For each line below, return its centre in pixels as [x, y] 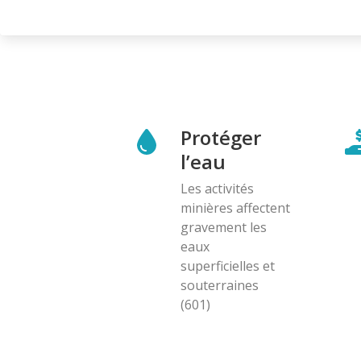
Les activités [217, 188]
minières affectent [235, 207]
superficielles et [228, 266]
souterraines [220, 285]
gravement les [224, 227]
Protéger [221, 137]
